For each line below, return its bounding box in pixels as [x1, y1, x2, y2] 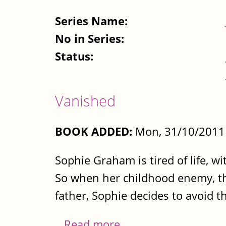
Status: [55, 48, 96, 65]
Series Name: [55, 13, 131, 29]
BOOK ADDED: [55, 123, 132, 139]
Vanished [55, 91, 116, 111]
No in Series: [55, 31, 127, 47]
